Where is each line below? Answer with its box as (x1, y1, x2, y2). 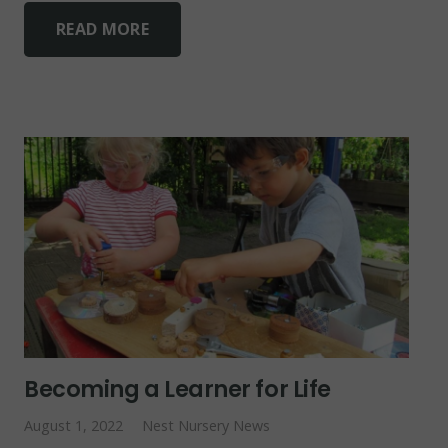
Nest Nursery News (142, 415, 271, 435)
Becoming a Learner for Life (24, 372, 331, 405)
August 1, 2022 (24, 415, 123, 435)
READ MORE (56, 18, 149, 41)
